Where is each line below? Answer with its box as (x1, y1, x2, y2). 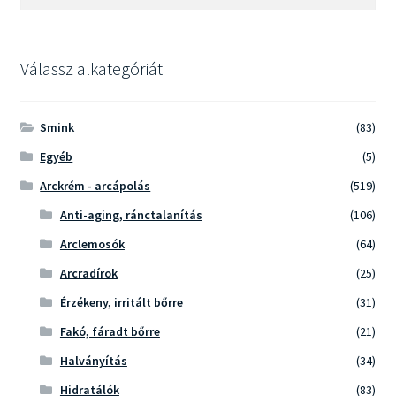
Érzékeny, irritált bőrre (59, 294, 183, 311)
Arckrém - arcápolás (40, 178, 151, 194)
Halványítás (59, 353, 127, 369)
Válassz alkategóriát (19, 57, 163, 80)
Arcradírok (59, 265, 118, 282)
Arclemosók (59, 236, 125, 253)
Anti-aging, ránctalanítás (59, 207, 202, 224)
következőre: (19, 14, 91, 31)
